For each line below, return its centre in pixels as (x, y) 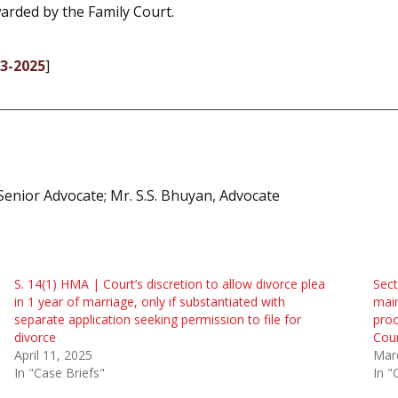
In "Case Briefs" (59, 372)
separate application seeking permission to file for (157, 319)
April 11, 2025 (53, 354)
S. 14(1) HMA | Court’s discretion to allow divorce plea (169, 283)
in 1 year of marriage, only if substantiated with (149, 301)
